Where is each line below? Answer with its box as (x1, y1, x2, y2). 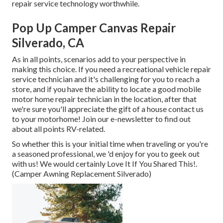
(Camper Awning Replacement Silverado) (12, 169, 151, 179)
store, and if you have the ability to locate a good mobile (12, 84, 201, 94)
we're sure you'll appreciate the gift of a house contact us (12, 104, 204, 114)
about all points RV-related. (12, 124, 105, 134)
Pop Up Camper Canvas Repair (12, 20, 176, 35)
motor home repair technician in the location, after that (12, 94, 197, 104)
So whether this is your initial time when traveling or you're (12, 139, 208, 149)
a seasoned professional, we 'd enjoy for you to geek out (12, 149, 200, 159)
